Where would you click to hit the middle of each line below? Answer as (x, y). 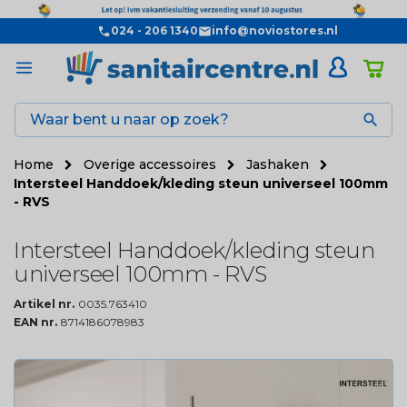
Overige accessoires (152, 164)
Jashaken (279, 164)
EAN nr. (35, 322)
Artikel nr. (44, 303)
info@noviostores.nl (274, 30)
